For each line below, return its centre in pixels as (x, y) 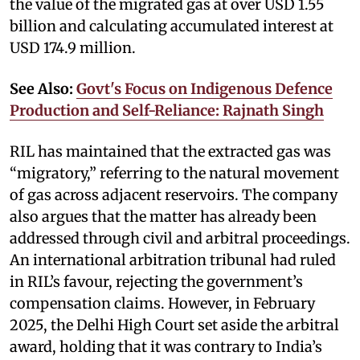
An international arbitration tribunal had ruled (173, 260)
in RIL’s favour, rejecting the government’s (156, 281)
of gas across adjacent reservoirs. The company (174, 194)
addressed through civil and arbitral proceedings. (180, 238)
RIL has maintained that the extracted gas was (170, 151)
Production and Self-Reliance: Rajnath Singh (167, 110)
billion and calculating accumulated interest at (172, 26)
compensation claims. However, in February (162, 303)
